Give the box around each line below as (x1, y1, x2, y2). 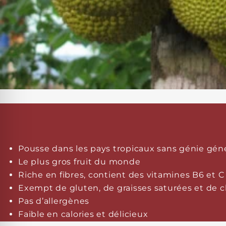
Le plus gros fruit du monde (18, 156, 141, 166)
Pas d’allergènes (18, 196, 89, 206)
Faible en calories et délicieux (18, 209, 148, 219)
